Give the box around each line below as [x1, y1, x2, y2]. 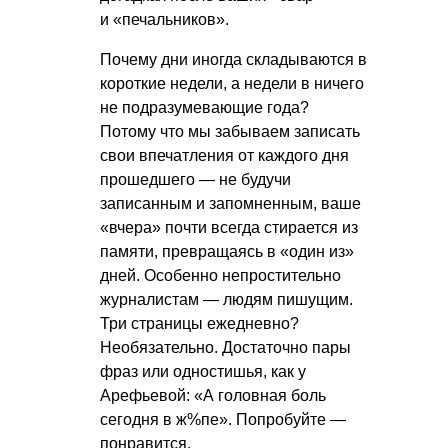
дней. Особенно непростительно [100, 266, 341, 284]
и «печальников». [100, 10, 229, 28]
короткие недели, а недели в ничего [100, 74, 364, 92]
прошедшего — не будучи [100, 170, 291, 188]
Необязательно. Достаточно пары [100, 338, 351, 356]
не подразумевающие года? [100, 98, 309, 116]
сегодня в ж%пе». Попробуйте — [100, 410, 346, 428]
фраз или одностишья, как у [100, 362, 306, 380]
